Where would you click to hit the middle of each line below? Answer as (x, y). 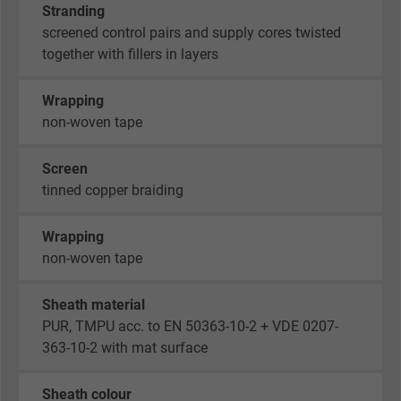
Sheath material (94, 304)
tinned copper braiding (113, 190)
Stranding (73, 11)
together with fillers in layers (130, 54)
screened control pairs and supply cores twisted (192, 32)
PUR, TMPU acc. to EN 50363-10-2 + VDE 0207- (190, 326)
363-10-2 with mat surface (125, 347)
